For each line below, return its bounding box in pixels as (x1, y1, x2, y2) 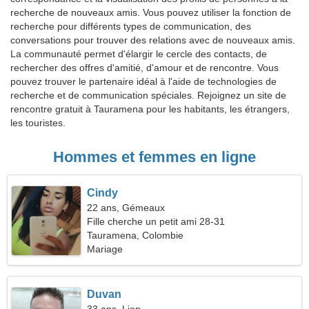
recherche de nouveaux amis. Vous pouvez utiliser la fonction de (10, 7, 291, 18)
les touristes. (10, 117, 66, 128)
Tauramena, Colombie (87, 230, 184, 241)
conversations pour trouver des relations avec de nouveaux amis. (10, 34, 295, 46)
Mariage (87, 243, 123, 255)
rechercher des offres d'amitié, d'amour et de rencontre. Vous (10, 62, 279, 73)
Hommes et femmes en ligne (53, 148, 256, 166)
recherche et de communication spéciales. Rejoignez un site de (10, 90, 286, 101)
